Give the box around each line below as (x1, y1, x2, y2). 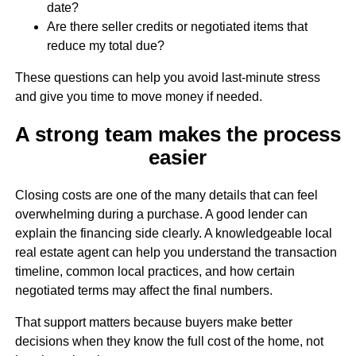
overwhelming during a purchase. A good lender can (14, 207, 308, 222)
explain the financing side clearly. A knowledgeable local (14, 226, 332, 241)
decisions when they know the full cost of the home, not (14, 335, 323, 349)
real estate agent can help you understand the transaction (14, 246, 337, 260)
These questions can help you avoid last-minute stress (14, 70, 320, 84)
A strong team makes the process (14, 123, 341, 146)
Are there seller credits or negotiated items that (46, 19, 308, 33)
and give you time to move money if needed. (14, 89, 262, 103)
